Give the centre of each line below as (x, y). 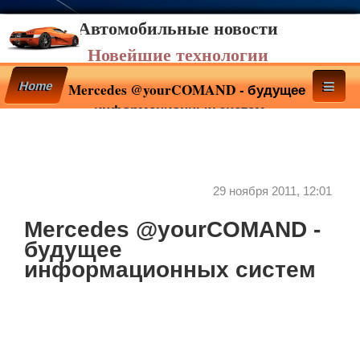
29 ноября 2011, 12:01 (272, 191)
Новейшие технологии (178, 54)
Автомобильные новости (178, 28)
